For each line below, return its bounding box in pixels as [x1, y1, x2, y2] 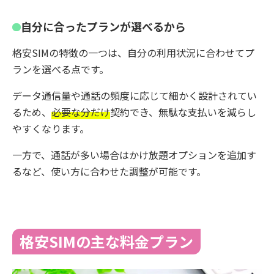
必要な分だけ [51, 105, 110, 119]
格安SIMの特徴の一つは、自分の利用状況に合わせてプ [12, 45, 254, 60]
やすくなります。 [12, 121, 89, 136]
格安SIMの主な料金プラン [20, 231, 193, 252]
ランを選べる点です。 [12, 62, 109, 76]
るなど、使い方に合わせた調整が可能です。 [12, 164, 206, 179]
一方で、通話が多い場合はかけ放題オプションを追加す [12, 147, 256, 162]
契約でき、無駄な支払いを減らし [110, 105, 256, 119]
